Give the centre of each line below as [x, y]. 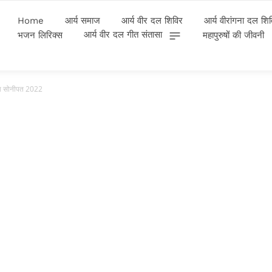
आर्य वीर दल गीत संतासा [123, 35]
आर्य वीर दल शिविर [152, 20]
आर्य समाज [83, 20]
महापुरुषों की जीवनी [233, 35]
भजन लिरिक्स [40, 35]
